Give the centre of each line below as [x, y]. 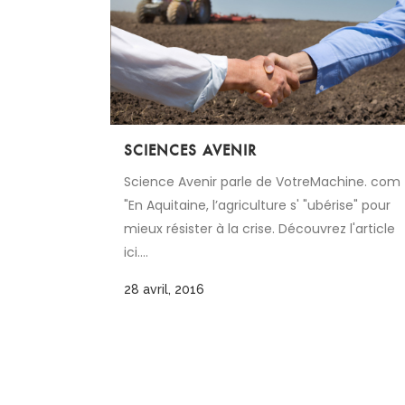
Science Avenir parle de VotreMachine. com [262, 181]
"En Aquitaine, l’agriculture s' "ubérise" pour [257, 205]
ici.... [136, 252]
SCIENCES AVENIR [190, 150]
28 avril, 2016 [164, 289]
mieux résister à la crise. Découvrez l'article [259, 228]
